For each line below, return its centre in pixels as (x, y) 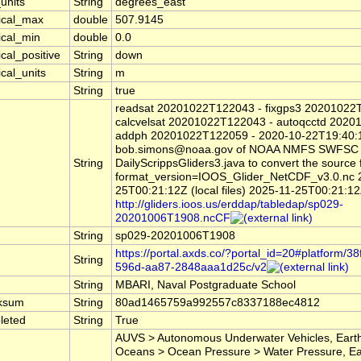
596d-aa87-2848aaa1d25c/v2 (191, 268)
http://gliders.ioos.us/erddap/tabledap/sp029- (229, 205)
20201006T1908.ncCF (173, 218)
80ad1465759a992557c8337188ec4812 (218, 303)
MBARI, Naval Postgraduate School (205, 285)
